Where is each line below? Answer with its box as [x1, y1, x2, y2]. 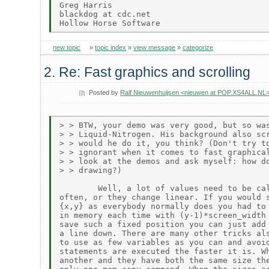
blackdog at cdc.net [59, 9, 151, 19]
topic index [95, 44, 127, 52]
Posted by [89, 89, 121, 97]
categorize [183, 44, 214, 52]
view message [133, 44, 176, 52]
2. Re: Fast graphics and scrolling [44, 64, 251, 80]
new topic [53, 44, 81, 52]
